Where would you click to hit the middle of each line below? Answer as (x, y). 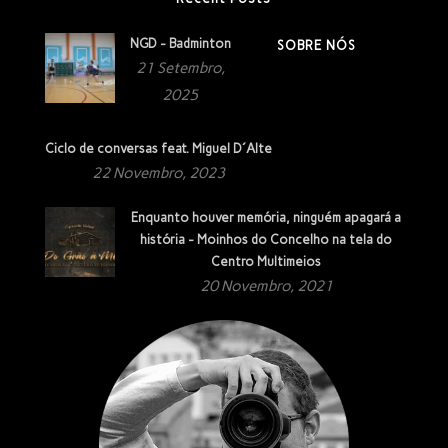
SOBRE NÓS (317, 45)
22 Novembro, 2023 (158, 172)
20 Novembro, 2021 (266, 285)
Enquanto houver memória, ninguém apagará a (266, 217)
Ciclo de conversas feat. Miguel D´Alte (158, 148)
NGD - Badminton (180, 43)
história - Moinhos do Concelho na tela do (266, 239)
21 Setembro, (180, 67)
